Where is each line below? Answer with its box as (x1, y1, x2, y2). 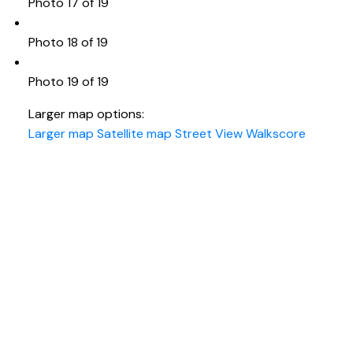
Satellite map (96, 124, 172, 142)
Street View (174, 124, 243, 142)
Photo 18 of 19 (28, 33, 108, 50)
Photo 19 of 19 (28, 72, 109, 90)
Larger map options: (28, 105, 144, 122)
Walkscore (245, 124, 306, 142)
